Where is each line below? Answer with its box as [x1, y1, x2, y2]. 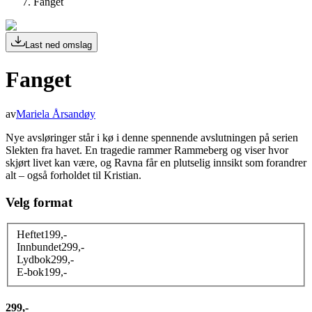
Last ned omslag [25, 40, 92, 50]
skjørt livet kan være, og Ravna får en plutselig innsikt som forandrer [6, 156, 306, 169]
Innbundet [17, 240, 61, 253]
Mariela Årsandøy [16, 107, 95, 120]
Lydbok [17, 253, 51, 265]
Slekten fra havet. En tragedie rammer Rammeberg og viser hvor [6, 143, 288, 156]
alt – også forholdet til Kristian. [6, 169, 141, 181]
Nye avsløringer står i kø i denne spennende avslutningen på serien [6, 131, 298, 143]
